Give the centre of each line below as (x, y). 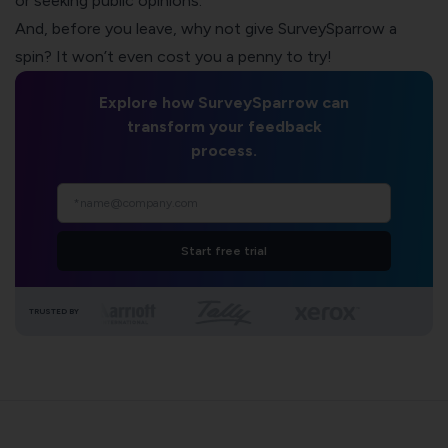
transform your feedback (224, 126)
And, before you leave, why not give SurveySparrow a (206, 28)
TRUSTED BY (54, 310)
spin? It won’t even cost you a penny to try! (173, 56)
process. (224, 150)
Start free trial (223, 250)
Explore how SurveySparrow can (224, 102)
